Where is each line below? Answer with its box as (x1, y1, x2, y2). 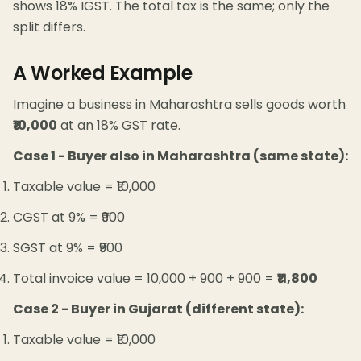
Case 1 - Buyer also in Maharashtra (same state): (13, 147, 348, 166)
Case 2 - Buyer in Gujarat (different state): (13, 300, 304, 319)
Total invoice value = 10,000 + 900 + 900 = (13, 269, 277, 288)
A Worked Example (13, 60, 193, 87)
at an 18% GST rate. (57, 116, 180, 135)
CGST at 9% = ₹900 (13, 208, 125, 227)
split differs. (13, 18, 85, 37)
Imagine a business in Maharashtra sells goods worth (13, 95, 346, 114)
